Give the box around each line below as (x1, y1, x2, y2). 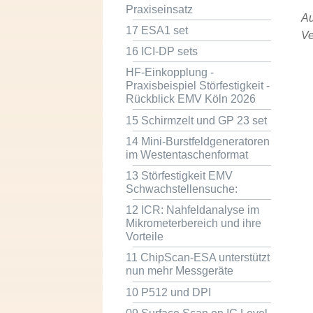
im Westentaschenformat (125, 148, 248, 161)
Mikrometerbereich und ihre (125, 217, 261, 230)
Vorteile (125, 231, 163, 243)
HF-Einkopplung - (125, 66, 214, 79)
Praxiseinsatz (125, 3, 193, 15)
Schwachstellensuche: (125, 183, 238, 196)
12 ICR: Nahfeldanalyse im (125, 204, 259, 217)
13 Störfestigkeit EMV (125, 170, 233, 182)
